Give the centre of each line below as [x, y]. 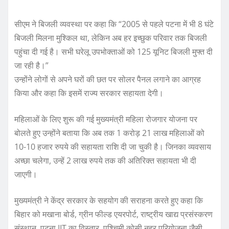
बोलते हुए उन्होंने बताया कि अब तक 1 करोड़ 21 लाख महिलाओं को [109, 133]
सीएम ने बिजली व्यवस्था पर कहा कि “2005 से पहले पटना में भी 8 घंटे [114, 24]
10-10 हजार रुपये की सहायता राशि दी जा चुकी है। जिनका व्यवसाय [113, 147]
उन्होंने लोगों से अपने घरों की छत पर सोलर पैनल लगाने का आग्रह [108, 79]
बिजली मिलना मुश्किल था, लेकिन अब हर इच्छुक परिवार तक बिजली [111, 38]
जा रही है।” [31, 66]
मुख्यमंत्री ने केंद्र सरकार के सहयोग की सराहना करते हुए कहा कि [109, 201]
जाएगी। [26, 175]
